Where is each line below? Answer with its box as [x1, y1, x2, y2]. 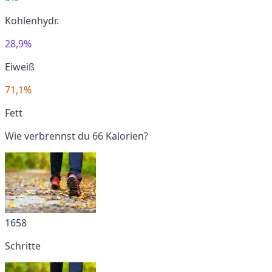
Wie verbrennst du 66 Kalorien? [5, 129, 148, 143]
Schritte [5, 239, 41, 253]
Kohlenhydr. [5, 13, 59, 27]
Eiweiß [5, 59, 35, 73]
